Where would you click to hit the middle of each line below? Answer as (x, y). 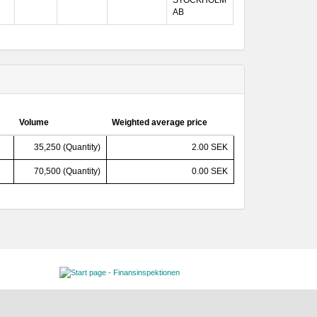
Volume (34, 122)
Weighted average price (160, 122)
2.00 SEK (210, 147)
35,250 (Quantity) (67, 147)
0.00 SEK (210, 171)
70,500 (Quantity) (67, 171)
